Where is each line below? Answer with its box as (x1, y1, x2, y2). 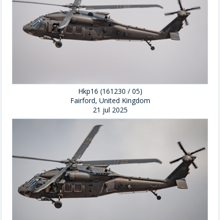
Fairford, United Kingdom (70, 96, 150, 106)
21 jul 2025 (92, 105, 128, 115)
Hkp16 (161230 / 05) (78, 86, 142, 96)
